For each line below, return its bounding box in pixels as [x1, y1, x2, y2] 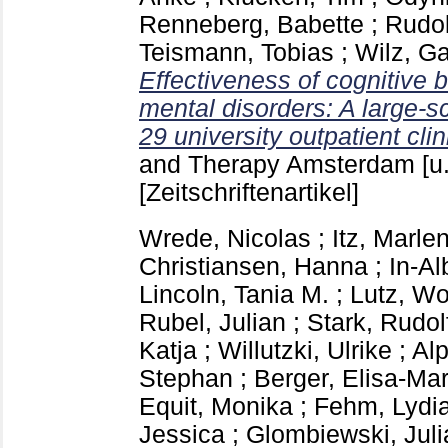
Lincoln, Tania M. [139, 281, 329, 309]
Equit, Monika [139, 393, 293, 421]
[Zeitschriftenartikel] [139, 178, 359, 206]
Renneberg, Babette [139, 10, 364, 38]
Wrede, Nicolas [139, 225, 311, 253]
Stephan [139, 365, 233, 393]
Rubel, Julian [139, 309, 286, 337]
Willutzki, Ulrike [218, 337, 392, 365]
